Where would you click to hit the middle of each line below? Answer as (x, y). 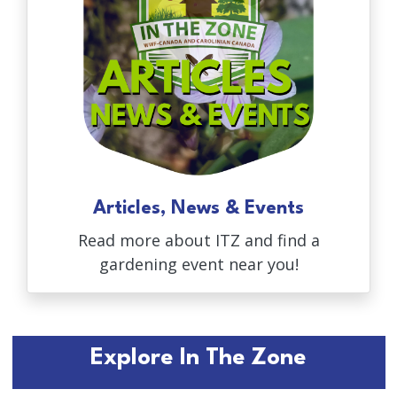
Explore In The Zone (198, 358)
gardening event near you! (198, 265)
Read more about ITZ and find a (198, 241)
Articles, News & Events (198, 209)
